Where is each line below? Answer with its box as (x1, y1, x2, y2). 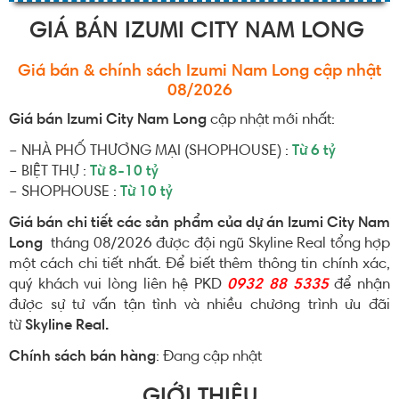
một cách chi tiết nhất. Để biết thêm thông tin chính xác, (9, 257, 390, 273)
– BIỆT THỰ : (9, 165, 90, 180)
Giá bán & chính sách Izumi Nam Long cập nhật (18, 64, 381, 81)
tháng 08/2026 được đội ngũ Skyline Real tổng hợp (46, 237, 390, 252)
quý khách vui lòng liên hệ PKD (9, 278, 228, 293)
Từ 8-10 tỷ (90, 165, 159, 180)
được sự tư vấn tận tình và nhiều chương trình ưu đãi (9, 298, 390, 313)
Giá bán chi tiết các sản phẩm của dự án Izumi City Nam (9, 216, 390, 232)
